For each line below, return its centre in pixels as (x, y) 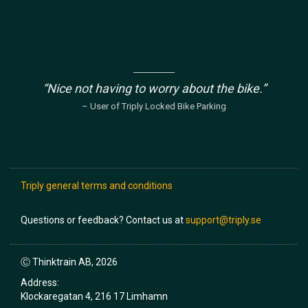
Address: (40, 283)
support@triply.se (223, 220)
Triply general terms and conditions (97, 186)
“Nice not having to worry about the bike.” (154, 88)
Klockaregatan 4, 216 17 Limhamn (94, 297)
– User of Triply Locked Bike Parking (154, 106)
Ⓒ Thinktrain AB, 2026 (69, 262)
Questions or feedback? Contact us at (103, 220)
